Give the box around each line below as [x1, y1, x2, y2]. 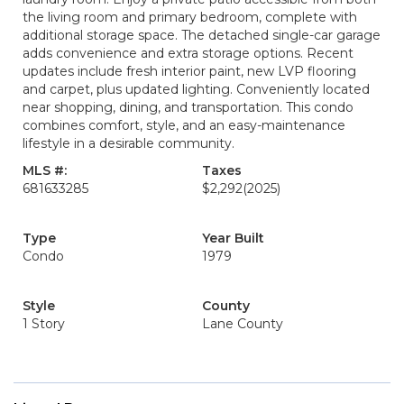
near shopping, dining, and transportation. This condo [23, 99, 353, 115]
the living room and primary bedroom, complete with [23, 9, 357, 25]
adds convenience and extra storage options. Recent [23, 45, 353, 61]
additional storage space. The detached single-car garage [23, 27, 381, 43]
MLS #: [23, 162, 67, 179]
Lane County [202, 316, 283, 332]
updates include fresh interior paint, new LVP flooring [23, 63, 356, 79]
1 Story [23, 316, 65, 332]
